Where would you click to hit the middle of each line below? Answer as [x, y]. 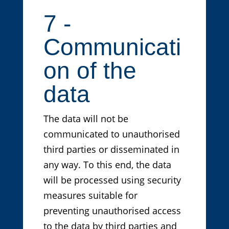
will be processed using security [112, 180]
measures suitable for [90, 196]
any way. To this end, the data [107, 165]
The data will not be [86, 119]
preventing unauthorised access [112, 211]
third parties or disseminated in [111, 150]
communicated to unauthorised [111, 134]
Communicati [112, 47]
